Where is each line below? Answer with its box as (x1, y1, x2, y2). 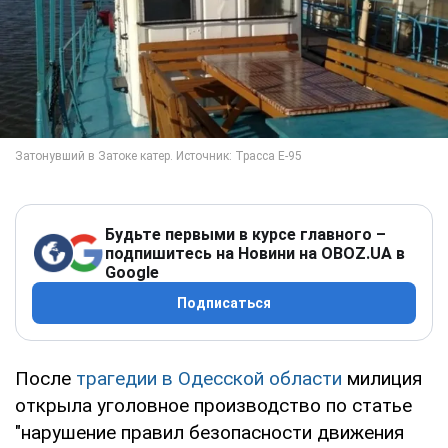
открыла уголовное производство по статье (15, 393, 412, 417)
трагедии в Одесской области (76, 366, 342, 390)
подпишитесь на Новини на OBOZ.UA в (105, 243, 405, 263)
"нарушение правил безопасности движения (15, 420, 404, 444)
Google (105, 262, 159, 282)
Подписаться (177, 294, 271, 311)
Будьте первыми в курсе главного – (105, 224, 386, 244)
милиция (342, 366, 422, 390)
